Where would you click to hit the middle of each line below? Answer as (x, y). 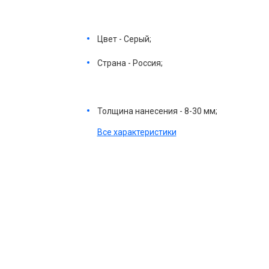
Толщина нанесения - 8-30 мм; (157, 111)
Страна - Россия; (130, 63)
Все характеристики (137, 132)
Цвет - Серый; (124, 39)
